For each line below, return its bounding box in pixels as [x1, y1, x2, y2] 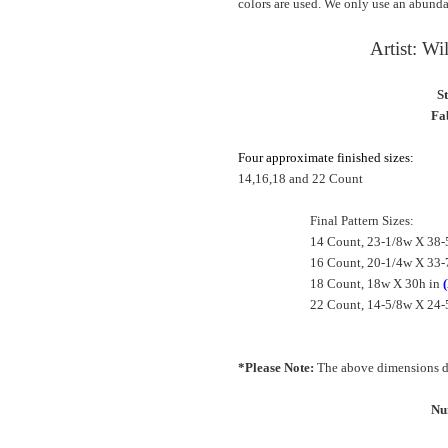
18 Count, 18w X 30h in [310, 276, 443, 292]
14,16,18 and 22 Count [238, 171, 363, 187]
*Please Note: [238, 360, 317, 376]
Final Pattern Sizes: [310, 213, 414, 229]
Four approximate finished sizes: [238, 150, 414, 166]
